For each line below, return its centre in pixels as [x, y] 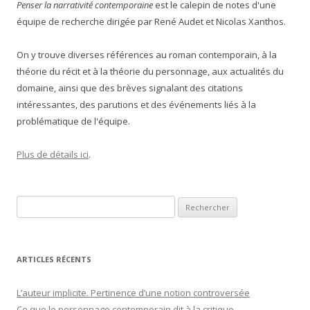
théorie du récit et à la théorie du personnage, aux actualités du [150, 71]
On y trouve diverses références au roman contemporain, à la [147, 55]
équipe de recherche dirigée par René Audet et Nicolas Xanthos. [151, 21]
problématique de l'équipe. [73, 121]
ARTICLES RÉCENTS [54, 259]
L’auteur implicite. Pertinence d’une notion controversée [133, 293]
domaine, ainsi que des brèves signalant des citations [130, 88]
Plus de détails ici [53, 154]
